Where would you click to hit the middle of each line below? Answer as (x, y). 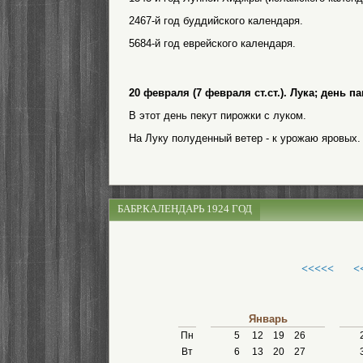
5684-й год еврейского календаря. (212, 43)
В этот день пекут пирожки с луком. (218, 115)
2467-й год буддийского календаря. (216, 21)
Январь (268, 319)
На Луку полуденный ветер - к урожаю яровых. (245, 138)
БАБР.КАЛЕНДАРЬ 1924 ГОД (185, 209)
